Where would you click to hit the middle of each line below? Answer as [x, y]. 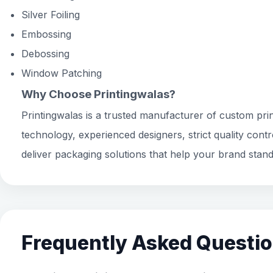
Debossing [45, 54]
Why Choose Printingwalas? [98, 94]
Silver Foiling [51, 15]
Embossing [46, 34]
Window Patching [62, 73]
